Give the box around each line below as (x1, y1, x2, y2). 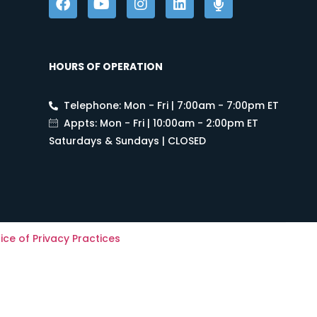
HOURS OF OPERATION (48, 59, 163, 74)
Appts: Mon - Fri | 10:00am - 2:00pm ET (64, 116, 259, 131)
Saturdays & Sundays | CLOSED (48, 134, 206, 149)
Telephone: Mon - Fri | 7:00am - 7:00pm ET (64, 98, 279, 113)
